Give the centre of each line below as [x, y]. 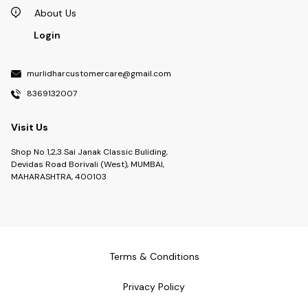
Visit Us [30, 127]
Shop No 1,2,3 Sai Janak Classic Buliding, [89, 152]
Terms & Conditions [154, 256]
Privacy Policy [154, 286]
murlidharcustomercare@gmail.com [99, 74]
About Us [55, 13]
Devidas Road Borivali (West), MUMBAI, [88, 164]
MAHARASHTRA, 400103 [59, 176]
